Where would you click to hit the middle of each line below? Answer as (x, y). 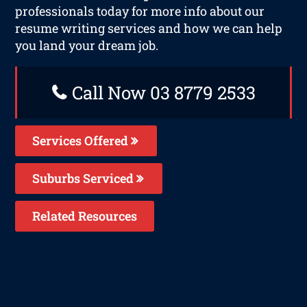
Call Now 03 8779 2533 (161, 92)
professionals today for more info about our (140, 11)
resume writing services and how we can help (149, 28)
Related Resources (85, 216)
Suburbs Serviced (85, 178)
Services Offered (82, 140)
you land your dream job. (87, 45)
